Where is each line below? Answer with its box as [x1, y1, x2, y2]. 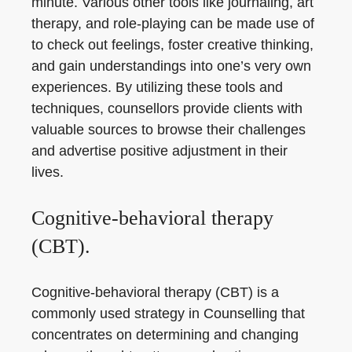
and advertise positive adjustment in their [31, 143, 288, 159]
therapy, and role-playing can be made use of [31, 16, 314, 31]
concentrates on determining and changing [31, 327, 299, 343]
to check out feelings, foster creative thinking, [31, 37, 313, 53]
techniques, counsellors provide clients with [31, 101, 302, 116]
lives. [31, 164, 64, 180]
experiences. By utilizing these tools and [31, 79, 283, 95]
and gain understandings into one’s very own [31, 58, 311, 74]
